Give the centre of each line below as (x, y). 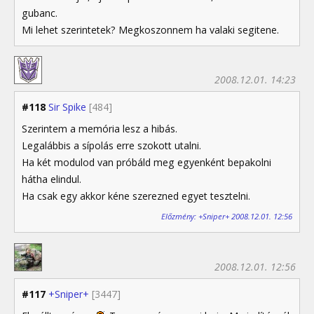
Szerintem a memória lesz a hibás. (100, 128)
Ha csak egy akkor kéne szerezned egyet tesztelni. (136, 196)
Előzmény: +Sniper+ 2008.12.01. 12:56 (227, 217)
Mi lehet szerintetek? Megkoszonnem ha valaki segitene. (150, 29)
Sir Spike (67, 107)
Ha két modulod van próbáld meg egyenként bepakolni (146, 162)
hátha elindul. (52, 179)
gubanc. (40, 13)
